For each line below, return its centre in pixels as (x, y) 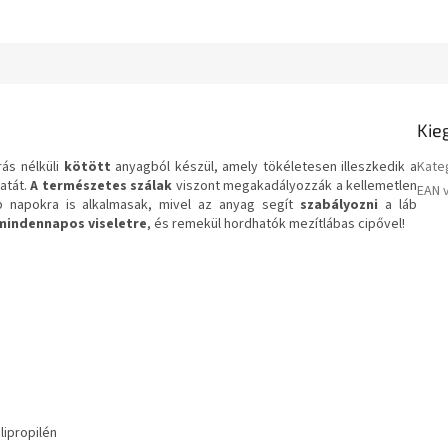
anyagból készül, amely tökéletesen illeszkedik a (264, 167)
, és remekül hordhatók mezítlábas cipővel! (276, 224)
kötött (87, 167)
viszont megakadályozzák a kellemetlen (295, 186)
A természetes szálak (101, 186)
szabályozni (339, 205)
